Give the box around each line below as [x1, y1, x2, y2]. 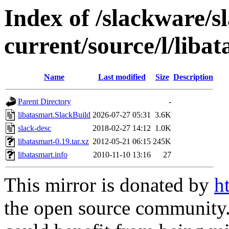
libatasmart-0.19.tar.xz [18, 137, 89, 146]
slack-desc [18, 124, 51, 133]
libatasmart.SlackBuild [18, 110, 90, 120]
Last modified [98, 73, 146, 82]
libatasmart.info [18, 150, 67, 159]
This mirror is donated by [4, 174, 214, 196]
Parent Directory [18, 97, 71, 106]
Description [173, 73, 213, 82]
